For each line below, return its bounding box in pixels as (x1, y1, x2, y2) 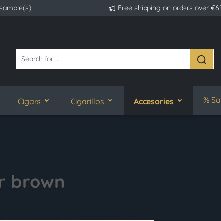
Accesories (134, 96, 174, 106)
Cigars (18, 96, 41, 106)
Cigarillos (71, 96, 104, 106)
